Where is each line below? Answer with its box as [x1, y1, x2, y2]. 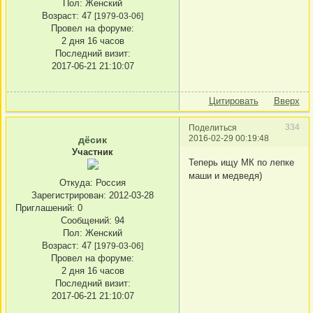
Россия [93, 177, 126, 189]
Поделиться [189, 122, 237, 132]
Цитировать [208, 96, 259, 107]
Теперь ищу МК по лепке [189, 157, 294, 168]
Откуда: [59, 177, 93, 189]
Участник [72, 146, 113, 157]
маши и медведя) [189, 170, 262, 182]
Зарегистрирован [31, 190, 103, 201]
